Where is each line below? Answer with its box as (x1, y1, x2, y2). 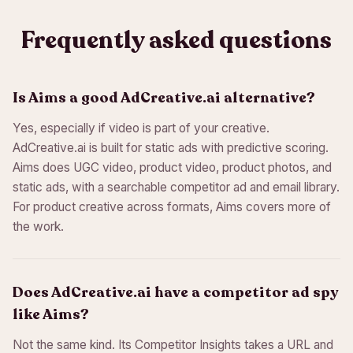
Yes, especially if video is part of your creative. (13, 121, 269, 136)
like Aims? (13, 305, 89, 324)
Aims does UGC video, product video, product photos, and (13, 160, 332, 175)
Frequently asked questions (21, 24, 332, 57)
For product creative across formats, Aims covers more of (13, 199, 331, 214)
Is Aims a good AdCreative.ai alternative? (13, 88, 315, 107)
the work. (13, 219, 64, 234)
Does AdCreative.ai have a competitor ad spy (13, 283, 339, 302)
